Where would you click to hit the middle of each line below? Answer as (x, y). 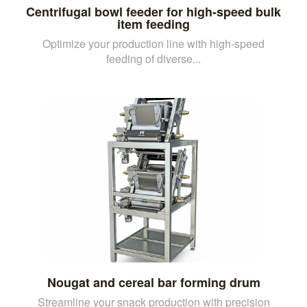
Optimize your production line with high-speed (153, 43)
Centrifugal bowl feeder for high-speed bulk (153, 11)
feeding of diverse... (153, 58)
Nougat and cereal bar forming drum (153, 282)
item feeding (153, 24)
